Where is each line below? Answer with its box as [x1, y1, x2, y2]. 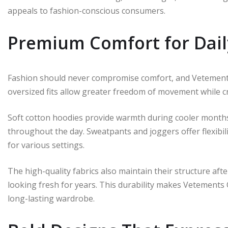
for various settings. [8, 139, 84, 151]
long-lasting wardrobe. [8, 193, 95, 204]
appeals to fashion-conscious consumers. [8, 5, 165, 16]
